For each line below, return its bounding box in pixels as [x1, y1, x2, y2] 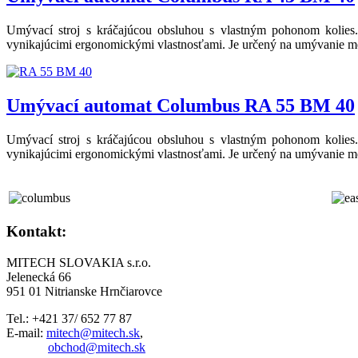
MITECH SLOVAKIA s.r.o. [6, 255, 151, 269]
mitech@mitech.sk [46, 325, 140, 340]
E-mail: [6, 325, 46, 340]
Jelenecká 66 [6, 269, 71, 284]
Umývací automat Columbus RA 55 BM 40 [6, 95, 355, 117]
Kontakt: [6, 222, 66, 240]
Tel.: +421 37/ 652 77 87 [6, 311, 132, 325]
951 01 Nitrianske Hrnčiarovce [6, 284, 162, 298]
